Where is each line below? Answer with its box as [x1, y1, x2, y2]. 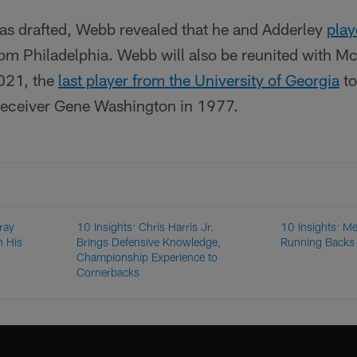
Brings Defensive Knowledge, [76, 235, 222, 249]
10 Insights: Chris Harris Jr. [76, 220, 215, 233]
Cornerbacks [76, 265, 140, 279]
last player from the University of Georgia [58, 70, 339, 89]
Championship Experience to [76, 250, 218, 264]
